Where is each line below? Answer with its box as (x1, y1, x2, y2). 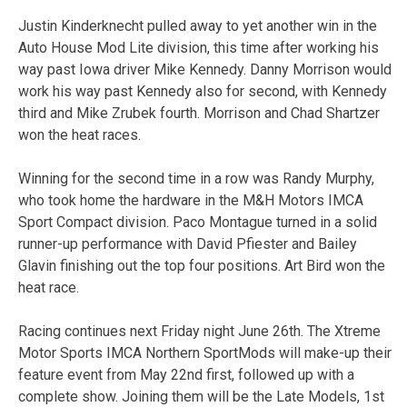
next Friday (130, 322, 200, 340)
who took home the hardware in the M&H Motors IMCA (18, 191, 363, 209)
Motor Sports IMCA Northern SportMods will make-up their (18, 343, 392, 362)
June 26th (238, 322, 301, 340)
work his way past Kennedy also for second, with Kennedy (18, 82, 387, 100)
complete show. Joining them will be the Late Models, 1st (18, 387, 384, 405)
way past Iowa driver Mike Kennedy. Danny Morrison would (18, 60, 392, 78)
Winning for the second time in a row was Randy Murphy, (18, 169, 374, 187)
